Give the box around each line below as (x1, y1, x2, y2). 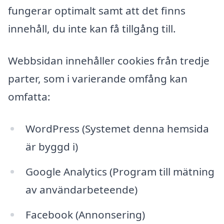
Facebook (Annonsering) (25, 207, 145, 221)
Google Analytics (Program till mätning (25, 164, 214, 178)
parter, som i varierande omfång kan (8, 71, 187, 86)
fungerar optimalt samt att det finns (8, 3, 185, 18)
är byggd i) (25, 139, 78, 153)
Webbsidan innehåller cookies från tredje (8, 53, 209, 68)
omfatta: (8, 89, 50, 104)
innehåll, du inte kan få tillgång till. (8, 21, 176, 36)
